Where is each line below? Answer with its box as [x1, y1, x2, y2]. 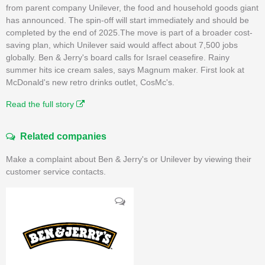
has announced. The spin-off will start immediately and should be [6, 15, 249, 25]
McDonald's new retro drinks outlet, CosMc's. [6, 77, 174, 87]
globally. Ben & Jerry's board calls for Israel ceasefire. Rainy [6, 52, 230, 62]
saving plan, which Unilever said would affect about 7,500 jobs [6, 40, 238, 50]
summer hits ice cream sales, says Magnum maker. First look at [6, 64, 244, 75]
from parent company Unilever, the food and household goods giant [6, 2, 258, 12]
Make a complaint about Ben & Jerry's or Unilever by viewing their [6, 154, 251, 164]
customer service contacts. [6, 166, 106, 176]
